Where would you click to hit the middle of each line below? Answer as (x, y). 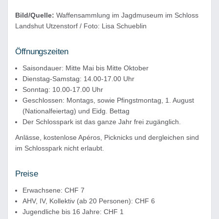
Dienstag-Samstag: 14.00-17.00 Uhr (78, 79)
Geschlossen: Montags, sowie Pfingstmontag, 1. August (108, 100)
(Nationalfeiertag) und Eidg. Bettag (76, 111)
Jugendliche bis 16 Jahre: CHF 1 (73, 212)
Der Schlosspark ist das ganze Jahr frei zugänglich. (102, 122)
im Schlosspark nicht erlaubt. (60, 148)
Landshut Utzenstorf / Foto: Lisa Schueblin (81, 26)
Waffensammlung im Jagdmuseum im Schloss (126, 15)
